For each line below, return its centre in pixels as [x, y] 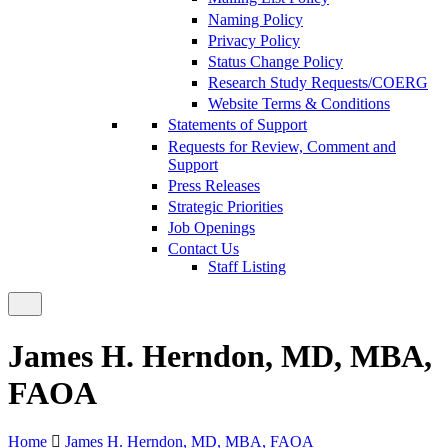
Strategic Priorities [225, 206]
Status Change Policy [275, 61]
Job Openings [211, 228]
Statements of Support [237, 125]
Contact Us [203, 249]
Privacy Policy [254, 40]
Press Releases [214, 185]
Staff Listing [247, 267]
